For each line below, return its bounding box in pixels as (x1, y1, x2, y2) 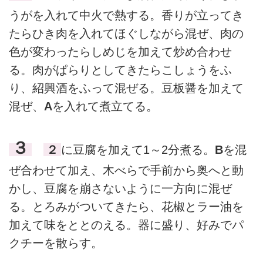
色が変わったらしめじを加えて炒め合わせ (9, 45, 232, 58)
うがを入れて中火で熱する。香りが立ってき (9, 8, 244, 22)
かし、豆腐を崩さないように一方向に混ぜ (9, 182, 232, 195)
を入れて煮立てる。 (52, 99, 158, 113)
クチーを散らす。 (9, 237, 103, 250)
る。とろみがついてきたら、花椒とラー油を (9, 200, 244, 214)
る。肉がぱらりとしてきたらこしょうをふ (9, 63, 232, 76)
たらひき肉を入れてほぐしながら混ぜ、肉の (9, 26, 244, 40)
